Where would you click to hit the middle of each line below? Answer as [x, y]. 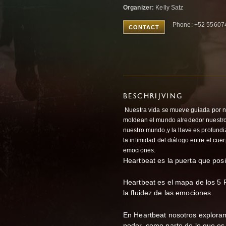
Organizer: [139, 8]
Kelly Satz [169, 8]
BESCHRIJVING [153, 97]
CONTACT [144, 27]
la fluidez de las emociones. [169, 193]
